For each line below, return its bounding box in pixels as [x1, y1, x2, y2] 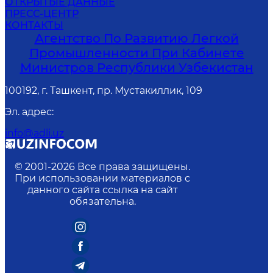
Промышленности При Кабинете [29, 46, 244, 60]
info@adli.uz [5, 127, 64, 139]
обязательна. [69, 196, 136, 207]
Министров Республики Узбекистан [19, 60, 253, 75]
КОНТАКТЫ [5, 19, 63, 31]
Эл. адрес [5, 106, 52, 118]
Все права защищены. [77, 161, 190, 172]
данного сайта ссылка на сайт [27, 184, 178, 196]
